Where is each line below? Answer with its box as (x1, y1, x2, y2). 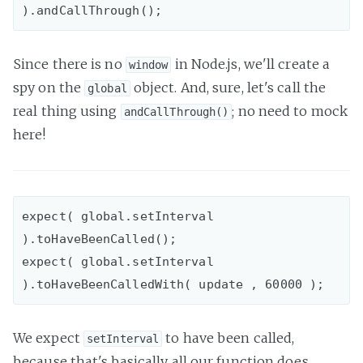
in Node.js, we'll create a (171, 55, 331, 72)
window (128, 58, 169, 71)
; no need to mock (232, 102, 348, 119)
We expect (13, 329, 83, 346)
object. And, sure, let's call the (130, 79, 327, 96)
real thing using (13, 102, 121, 119)
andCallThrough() (123, 105, 229, 118)
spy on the (13, 79, 85, 96)
